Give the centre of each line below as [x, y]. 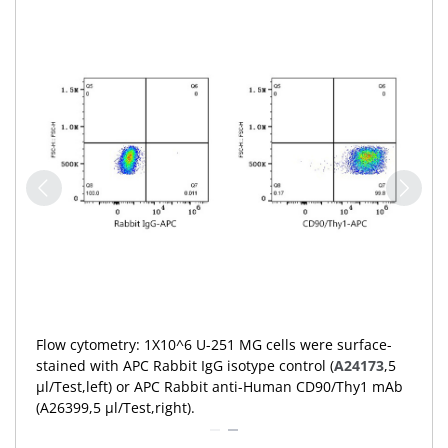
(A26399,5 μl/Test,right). [115, 407]
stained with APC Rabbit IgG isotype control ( [185, 365]
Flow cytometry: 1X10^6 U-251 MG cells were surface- [214, 344]
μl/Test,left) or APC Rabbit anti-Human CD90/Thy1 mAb [219, 386]
